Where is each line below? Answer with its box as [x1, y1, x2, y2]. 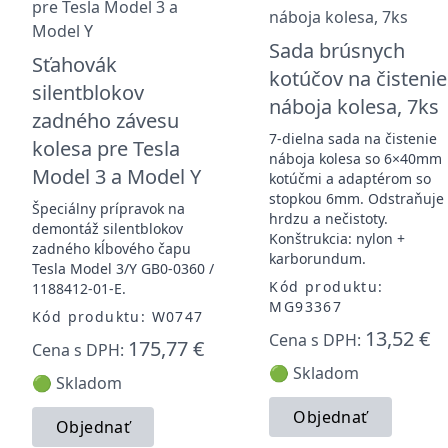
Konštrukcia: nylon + [269, 228, 406, 248]
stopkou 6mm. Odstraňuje [269, 188, 445, 208]
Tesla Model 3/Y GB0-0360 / [32, 258, 214, 278]
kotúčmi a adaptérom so [269, 168, 432, 188]
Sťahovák [32, 50, 117, 78]
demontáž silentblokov [32, 218, 183, 238]
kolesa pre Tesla [32, 134, 180, 162]
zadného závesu [32, 106, 179, 134]
